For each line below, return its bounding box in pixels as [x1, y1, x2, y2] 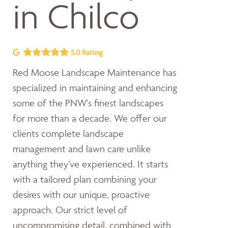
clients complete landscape [13, 127, 124, 139]
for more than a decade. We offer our [13, 112, 167, 124]
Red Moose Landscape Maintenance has [13, 66, 176, 78]
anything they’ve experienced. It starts [13, 158, 168, 170]
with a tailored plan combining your [13, 173, 157, 185]
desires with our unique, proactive [13, 188, 150, 201]
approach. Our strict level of [13, 204, 127, 216]
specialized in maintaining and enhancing [13, 81, 177, 94]
